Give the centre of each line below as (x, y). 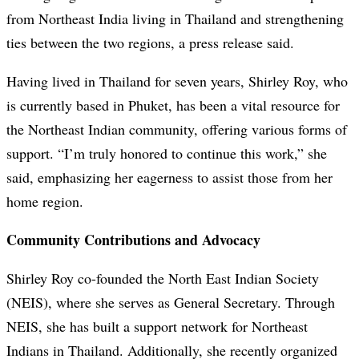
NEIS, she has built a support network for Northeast (157, 327)
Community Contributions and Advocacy (133, 240)
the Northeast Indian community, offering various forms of (177, 129)
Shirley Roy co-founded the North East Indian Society (163, 278)
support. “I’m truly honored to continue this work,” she (167, 153)
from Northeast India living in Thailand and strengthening (175, 19)
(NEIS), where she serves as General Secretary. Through (171, 303)
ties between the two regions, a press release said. (150, 43)
